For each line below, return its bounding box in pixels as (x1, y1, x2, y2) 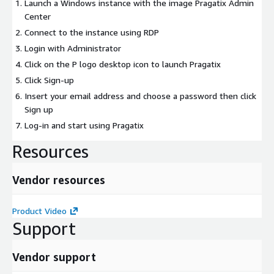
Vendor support (12, 250, 96, 264)
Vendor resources (12, 173, 105, 187)
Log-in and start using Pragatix (24, 120, 144, 131)
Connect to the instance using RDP (24, 27, 159, 38)
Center (24, 11, 51, 22)
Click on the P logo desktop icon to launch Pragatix (24, 59, 221, 70)
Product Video (12, 206, 67, 217)
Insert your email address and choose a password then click (24, 91, 256, 102)
